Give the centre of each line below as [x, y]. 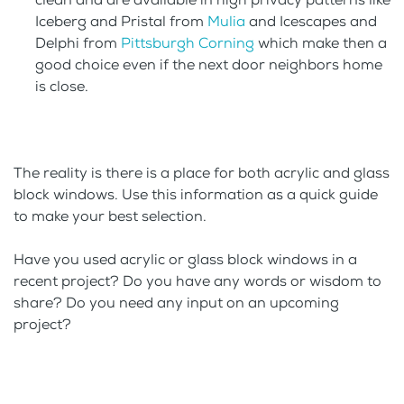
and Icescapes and [311, 22]
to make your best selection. [110, 216]
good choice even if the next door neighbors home [209, 65]
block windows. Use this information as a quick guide [196, 195]
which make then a [321, 43]
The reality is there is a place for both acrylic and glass [202, 173]
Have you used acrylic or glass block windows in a [185, 260]
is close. [62, 87]
